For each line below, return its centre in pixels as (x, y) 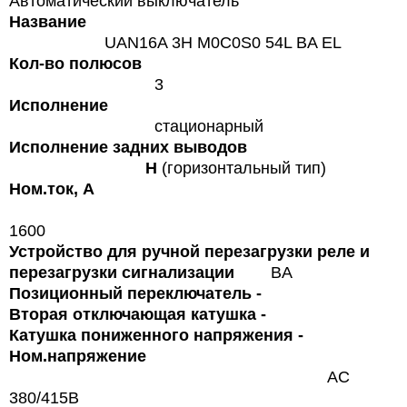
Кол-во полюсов (75, 64)
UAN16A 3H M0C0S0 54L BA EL (221, 43)
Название (48, 22)
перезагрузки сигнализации (122, 273)
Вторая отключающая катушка (133, 315)
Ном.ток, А (52, 189)
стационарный (209, 127)
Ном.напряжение (78, 357)
